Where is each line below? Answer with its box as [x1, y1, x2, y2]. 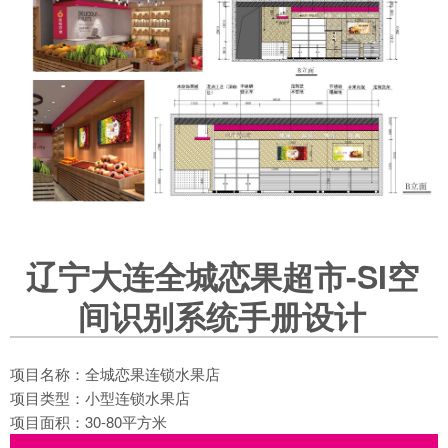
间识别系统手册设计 [78, 293, 366, 340]
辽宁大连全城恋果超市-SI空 [25, 253, 419, 300]
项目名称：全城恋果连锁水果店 [10, 363, 220, 385]
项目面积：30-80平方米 [10, 411, 167, 433]
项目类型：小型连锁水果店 [10, 387, 190, 409]
